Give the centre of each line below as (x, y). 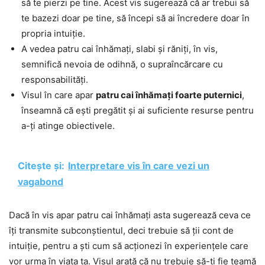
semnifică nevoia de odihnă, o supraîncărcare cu (122, 64)
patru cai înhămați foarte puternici (169, 95)
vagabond (41, 182)
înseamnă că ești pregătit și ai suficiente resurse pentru (138, 111)
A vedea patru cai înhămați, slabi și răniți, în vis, (119, 49)
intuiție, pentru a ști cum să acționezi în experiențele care (129, 246)
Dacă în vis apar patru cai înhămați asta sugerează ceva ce (130, 215)
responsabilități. (55, 80)
